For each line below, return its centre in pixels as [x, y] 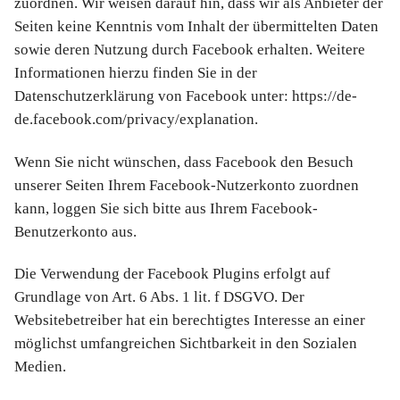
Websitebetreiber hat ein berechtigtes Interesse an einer [190, 320]
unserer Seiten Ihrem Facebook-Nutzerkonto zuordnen [187, 185]
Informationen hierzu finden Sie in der [136, 73]
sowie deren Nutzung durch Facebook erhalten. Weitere [190, 50]
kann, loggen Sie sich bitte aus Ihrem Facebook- [166, 208]
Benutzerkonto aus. [75, 231]
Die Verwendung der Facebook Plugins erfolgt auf [172, 273]
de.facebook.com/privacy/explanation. [136, 120]
